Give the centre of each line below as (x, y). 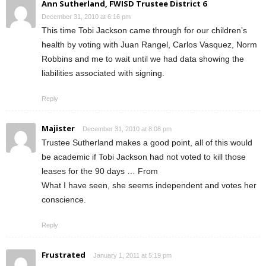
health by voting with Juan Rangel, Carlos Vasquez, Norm (149, 44)
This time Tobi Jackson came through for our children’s (144, 30)
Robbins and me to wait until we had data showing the (143, 58)
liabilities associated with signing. (103, 73)
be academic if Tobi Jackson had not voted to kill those (144, 156)
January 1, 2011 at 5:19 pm (132, 255)
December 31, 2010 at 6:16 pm (86, 16)
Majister (58, 128)
